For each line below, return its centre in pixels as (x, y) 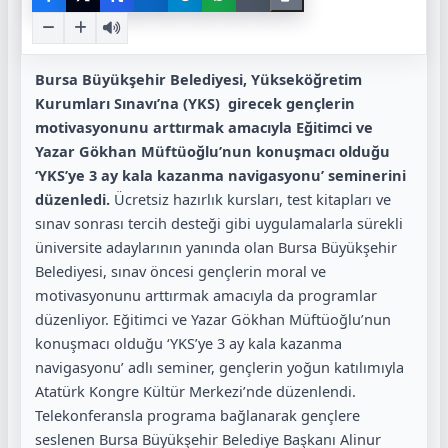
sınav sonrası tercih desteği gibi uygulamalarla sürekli (219, 223)
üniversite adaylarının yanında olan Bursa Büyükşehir (216, 247)
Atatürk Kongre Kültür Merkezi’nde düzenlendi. (195, 391)
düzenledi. (72, 199)
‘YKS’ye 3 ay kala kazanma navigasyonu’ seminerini (220, 175)
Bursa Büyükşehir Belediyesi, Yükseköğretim (198, 79)
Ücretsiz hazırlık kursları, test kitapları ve (250, 199)
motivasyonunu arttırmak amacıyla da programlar (206, 295)
